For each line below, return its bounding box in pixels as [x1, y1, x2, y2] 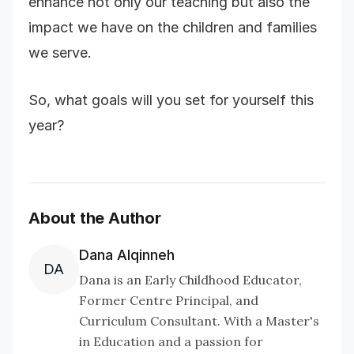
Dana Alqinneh [79, 247, 175, 263]
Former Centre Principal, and [79, 292, 258, 308]
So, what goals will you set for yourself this [28, 92, 314, 108]
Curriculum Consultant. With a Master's [79, 313, 319, 329]
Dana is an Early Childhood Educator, [79, 272, 302, 288]
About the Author [28, 209, 161, 228]
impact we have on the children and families [28, 19, 317, 36]
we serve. [28, 44, 92, 61]
